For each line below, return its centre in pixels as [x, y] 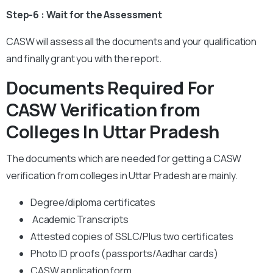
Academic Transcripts [80, 220]
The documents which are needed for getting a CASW [124, 159]
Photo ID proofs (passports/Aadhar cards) [124, 254]
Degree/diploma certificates [93, 203]
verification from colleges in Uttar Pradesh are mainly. [122, 176]
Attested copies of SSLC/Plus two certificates [132, 237]
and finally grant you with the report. [84, 59]
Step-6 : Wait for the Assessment [84, 15]
